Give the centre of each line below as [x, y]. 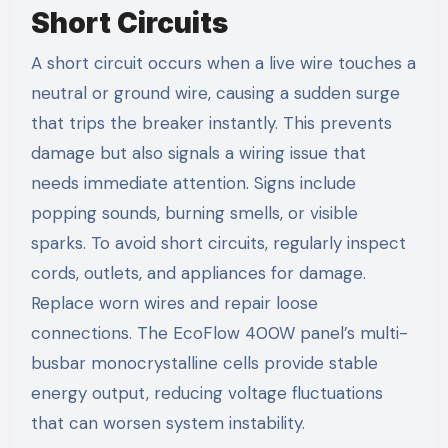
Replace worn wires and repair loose [174, 302]
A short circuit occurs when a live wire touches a [223, 62]
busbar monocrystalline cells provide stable [204, 362]
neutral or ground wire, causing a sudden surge [215, 92]
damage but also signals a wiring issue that [198, 152]
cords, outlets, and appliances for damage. [198, 272]
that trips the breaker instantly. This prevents [211, 122]
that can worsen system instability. [167, 422]
